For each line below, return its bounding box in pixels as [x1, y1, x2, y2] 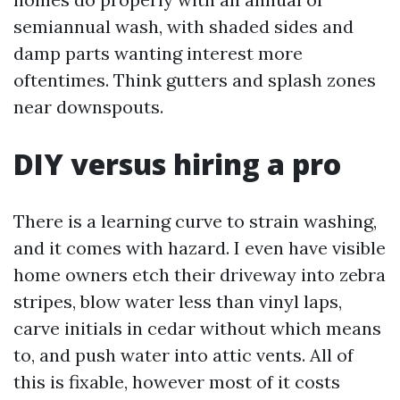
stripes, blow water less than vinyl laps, [13, 290, 342, 312]
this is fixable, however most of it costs [13, 371, 340, 393]
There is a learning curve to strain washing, [13, 210, 377, 232]
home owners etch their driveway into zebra [13, 263, 386, 286]
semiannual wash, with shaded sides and [13, 15, 354, 37]
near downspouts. [13, 96, 163, 118]
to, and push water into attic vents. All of [13, 344, 354, 366]
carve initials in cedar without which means [13, 317, 381, 339]
